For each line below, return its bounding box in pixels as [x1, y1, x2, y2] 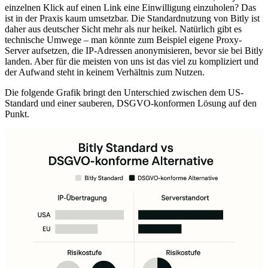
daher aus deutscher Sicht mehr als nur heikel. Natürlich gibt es [5, 23, 242, 34]
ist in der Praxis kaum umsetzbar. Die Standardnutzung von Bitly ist [5, 13, 260, 23]
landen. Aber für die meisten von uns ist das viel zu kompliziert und [5, 56, 258, 66]
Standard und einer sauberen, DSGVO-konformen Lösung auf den [5, 98, 257, 108]
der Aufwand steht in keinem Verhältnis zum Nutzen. [5, 66, 205, 77]
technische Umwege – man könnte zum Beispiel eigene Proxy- [5, 34, 242, 45]
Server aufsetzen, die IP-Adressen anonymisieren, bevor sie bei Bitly [5, 45, 263, 56]
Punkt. [5, 108, 29, 119]
